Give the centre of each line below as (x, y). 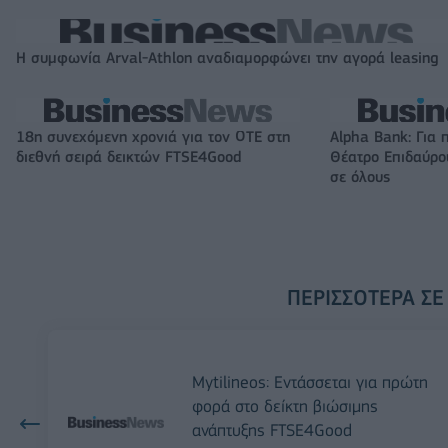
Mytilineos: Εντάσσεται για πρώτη (310, 382)
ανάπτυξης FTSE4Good (272, 430)
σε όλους (360, 177)
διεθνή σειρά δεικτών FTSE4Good (128, 157)
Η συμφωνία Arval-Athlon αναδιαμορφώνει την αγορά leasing (227, 58)
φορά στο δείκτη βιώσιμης (285, 406)
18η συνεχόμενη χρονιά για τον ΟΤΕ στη (153, 137)
